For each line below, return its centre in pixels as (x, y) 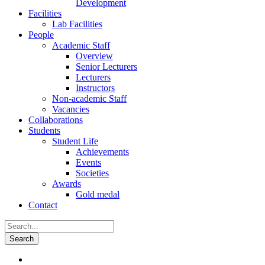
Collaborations (56, 120)
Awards (67, 184)
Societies (92, 173)
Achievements (102, 152)
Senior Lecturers (106, 67)
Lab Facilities (77, 24)
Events (88, 162)
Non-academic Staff (89, 98)
